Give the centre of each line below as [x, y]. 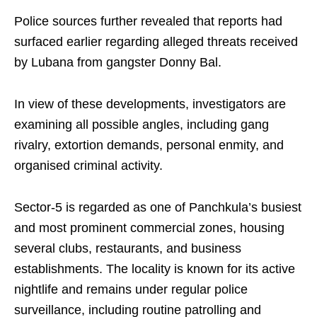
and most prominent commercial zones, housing [149, 228]
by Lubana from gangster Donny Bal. [118, 63]
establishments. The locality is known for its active [155, 269]
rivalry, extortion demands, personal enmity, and [149, 145]
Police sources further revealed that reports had [148, 22]
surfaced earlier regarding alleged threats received [156, 42]
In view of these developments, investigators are [150, 104]
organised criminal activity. [88, 166]
